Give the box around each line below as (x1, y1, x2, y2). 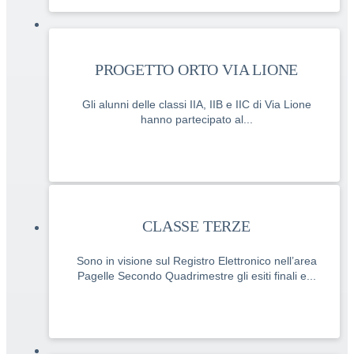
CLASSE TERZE (142, 217, 250, 235)
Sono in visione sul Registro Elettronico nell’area (76, 254, 317, 268)
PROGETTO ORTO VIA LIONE (94, 61, 299, 79)
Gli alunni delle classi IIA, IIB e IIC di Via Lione (81, 98, 311, 111)
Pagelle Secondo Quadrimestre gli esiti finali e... (77, 269, 316, 283)
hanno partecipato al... (140, 113, 253, 126)
